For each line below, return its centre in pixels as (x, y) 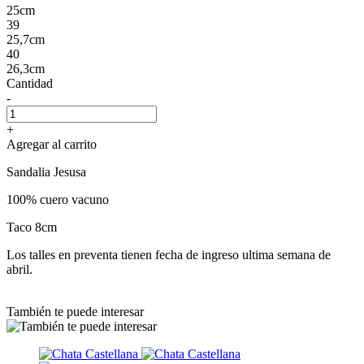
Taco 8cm (32, 227)
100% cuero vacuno (58, 199)
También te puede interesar (75, 311)
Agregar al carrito (52, 144)
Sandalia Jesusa (46, 171)
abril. (19, 269)
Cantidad (30, 83)
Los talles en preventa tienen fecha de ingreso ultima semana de (169, 254)
